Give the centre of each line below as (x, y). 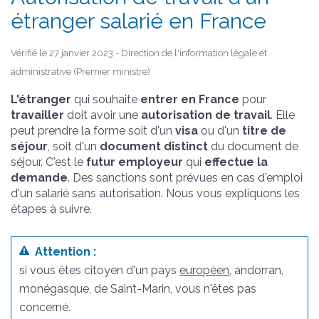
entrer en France (190, 100)
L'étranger (41, 100)
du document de (253, 147)
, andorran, (257, 271)
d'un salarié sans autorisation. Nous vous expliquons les (155, 194)
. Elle (283, 115)
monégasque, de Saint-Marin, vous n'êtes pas (138, 289)
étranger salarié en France (138, 21)
